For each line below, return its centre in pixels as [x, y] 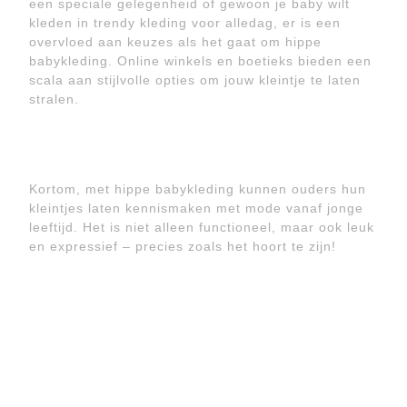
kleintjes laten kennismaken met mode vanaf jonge [196, 208]
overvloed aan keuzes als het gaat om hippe [175, 42]
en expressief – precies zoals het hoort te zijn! [183, 246]
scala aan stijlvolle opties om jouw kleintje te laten [195, 80]
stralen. [54, 99]
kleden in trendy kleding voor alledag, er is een [185, 23]
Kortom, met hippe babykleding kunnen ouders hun [198, 189]
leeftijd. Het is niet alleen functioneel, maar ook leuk [202, 227]
